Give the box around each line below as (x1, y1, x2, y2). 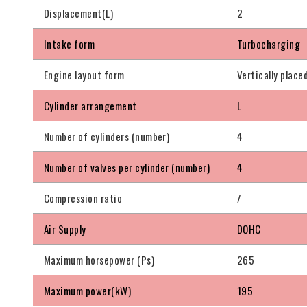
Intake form (44, 36, 95, 52)
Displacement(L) (44, 5, 114, 21)
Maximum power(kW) (44, 283, 132, 299)
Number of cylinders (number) (44, 129, 170, 145)
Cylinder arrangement (44, 98, 137, 114)
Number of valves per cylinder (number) (44, 160, 210, 175)
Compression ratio (44, 191, 123, 206)
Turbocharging (237, 36, 301, 52)
